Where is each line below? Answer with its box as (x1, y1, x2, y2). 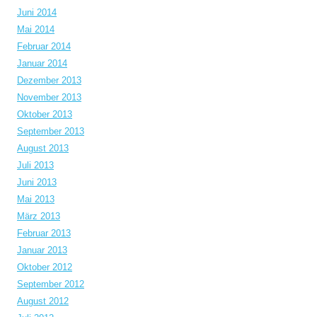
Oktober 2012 (17, 262, 72, 273)
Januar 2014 (17, 58, 67, 69)
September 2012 (17, 279, 84, 290)
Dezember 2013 (17, 75, 81, 86)
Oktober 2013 (17, 109, 72, 120)
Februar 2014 (17, 41, 71, 52)
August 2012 (17, 296, 69, 307)
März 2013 (17, 211, 60, 222)
